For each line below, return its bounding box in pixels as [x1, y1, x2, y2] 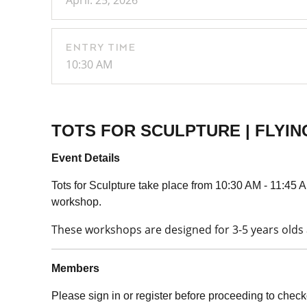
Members [51, 262, 99, 274]
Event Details [51, 152, 120, 164]
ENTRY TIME [66, 42, 136, 53]
